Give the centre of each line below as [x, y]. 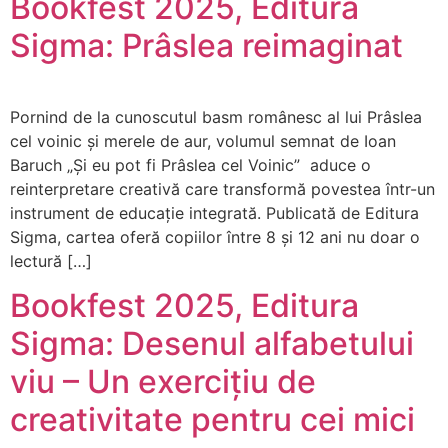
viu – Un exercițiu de [163, 382]
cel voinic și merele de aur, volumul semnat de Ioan [203, 140]
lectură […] [51, 260]
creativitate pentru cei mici [212, 420]
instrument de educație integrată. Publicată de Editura [214, 212]
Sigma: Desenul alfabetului [212, 344]
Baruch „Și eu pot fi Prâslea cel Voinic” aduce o [190, 164]
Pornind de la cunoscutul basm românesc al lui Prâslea [216, 116]
